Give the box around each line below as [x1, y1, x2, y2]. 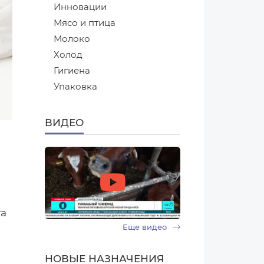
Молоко [54, 34, 90, 44]
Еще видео [123, 222, 169, 232]
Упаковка [54, 81, 97, 92]
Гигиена [54, 65, 90, 76]
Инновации [54, 2, 107, 12]
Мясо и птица [54, 18, 115, 28]
